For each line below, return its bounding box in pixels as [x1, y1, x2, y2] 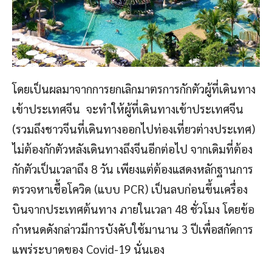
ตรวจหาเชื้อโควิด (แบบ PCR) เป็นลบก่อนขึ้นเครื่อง [12, 182, 248, 197]
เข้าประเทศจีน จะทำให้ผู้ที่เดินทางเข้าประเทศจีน [12, 101, 243, 117]
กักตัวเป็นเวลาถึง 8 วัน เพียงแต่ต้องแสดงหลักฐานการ [12, 161, 253, 177]
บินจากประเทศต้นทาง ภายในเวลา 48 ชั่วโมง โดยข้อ [12, 202, 254, 217]
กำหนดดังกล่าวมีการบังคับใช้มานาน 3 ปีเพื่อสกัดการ [12, 222, 253, 237]
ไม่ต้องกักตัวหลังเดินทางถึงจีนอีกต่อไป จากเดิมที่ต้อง [12, 141, 253, 157]
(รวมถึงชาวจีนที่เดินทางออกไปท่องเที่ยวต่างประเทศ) [12, 121, 255, 137]
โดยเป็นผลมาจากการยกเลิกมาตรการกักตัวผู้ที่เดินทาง [12, 81, 256, 97]
